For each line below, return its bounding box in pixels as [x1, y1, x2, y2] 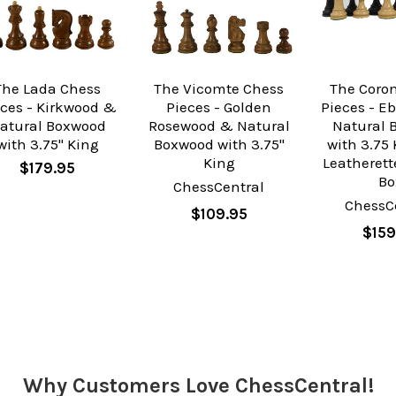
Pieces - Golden [166, 98, 272, 117]
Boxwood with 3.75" [153, 135, 285, 154]
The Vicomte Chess [154, 80, 285, 98]
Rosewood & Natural [148, 117, 290, 135]
